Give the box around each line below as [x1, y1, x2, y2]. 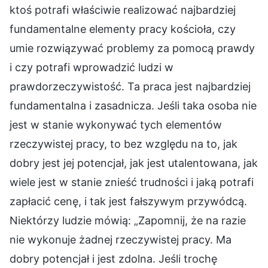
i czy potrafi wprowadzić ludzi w [10, 60, 173, 74]
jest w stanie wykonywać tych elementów [10, 118, 222, 131]
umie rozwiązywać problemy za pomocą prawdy [10, 41, 255, 54]
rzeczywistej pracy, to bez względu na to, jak [10, 137, 237, 150]
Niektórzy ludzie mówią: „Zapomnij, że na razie [10, 214, 246, 227]
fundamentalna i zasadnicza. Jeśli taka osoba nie [10, 99, 257, 112]
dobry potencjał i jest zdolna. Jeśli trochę [10, 252, 217, 265]
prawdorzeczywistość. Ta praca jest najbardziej [10, 80, 251, 93]
